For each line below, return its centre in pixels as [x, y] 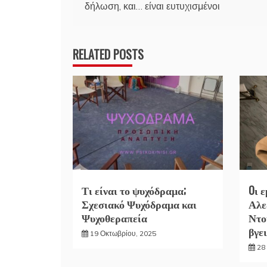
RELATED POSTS [108, 54]
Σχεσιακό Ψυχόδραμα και [139, 204]
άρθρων [104, 17]
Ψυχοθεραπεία [114, 217]
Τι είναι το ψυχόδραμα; [134, 190]
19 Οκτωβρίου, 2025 [123, 233]
